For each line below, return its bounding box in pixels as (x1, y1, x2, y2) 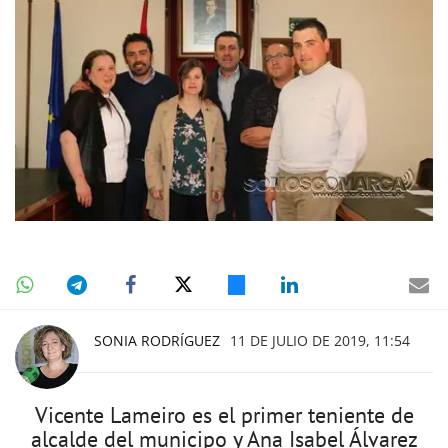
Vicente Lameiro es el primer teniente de (34, 400, 414, 429)
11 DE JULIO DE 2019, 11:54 (230, 330, 410, 350)
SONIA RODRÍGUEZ (94, 330, 220, 350)
